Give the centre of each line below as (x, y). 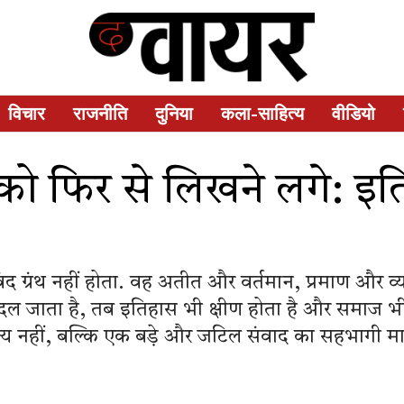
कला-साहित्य (262, 113)
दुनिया (174, 113)
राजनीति (100, 113)
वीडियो (353, 113)
